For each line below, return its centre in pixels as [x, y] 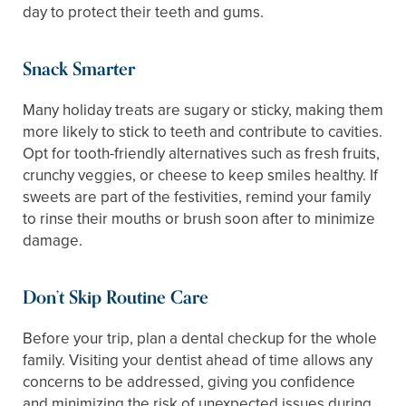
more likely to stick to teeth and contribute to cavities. [203, 132]
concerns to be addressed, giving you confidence [189, 382]
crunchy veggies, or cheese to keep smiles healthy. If [200, 175]
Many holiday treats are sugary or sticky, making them [203, 110]
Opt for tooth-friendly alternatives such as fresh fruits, [201, 154]
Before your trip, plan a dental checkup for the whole [200, 338]
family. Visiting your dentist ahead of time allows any [198, 360]
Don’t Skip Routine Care [116, 298]
